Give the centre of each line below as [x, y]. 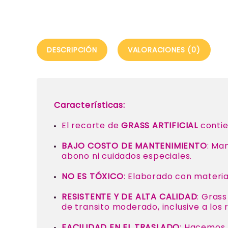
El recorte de [92, 125]
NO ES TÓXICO [93, 176]
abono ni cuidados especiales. [127, 156]
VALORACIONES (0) [164, 50]
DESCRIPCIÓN [72, 50]
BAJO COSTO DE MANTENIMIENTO [134, 146]
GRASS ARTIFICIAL [160, 125]
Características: [90, 105]
